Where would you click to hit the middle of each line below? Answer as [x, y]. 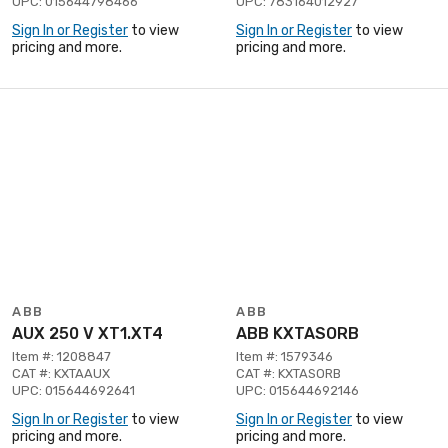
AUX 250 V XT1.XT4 [87, 333]
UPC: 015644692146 [297, 390]
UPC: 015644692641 [73, 390]
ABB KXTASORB [297, 333]
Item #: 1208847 [61, 356]
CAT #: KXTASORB [288, 373]
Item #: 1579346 [284, 356]
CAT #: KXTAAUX [61, 373]
